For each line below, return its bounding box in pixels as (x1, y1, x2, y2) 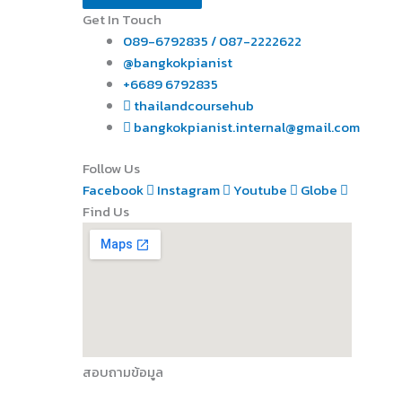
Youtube (233, 179, 287, 200)
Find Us (83, 201, 129, 222)
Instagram (157, 179, 220, 200)
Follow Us (83, 158, 140, 179)
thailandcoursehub (134, 94, 254, 116)
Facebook (83, 179, 144, 200)
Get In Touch (83, 8, 162, 30)
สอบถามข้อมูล (83, 362, 163, 382)
